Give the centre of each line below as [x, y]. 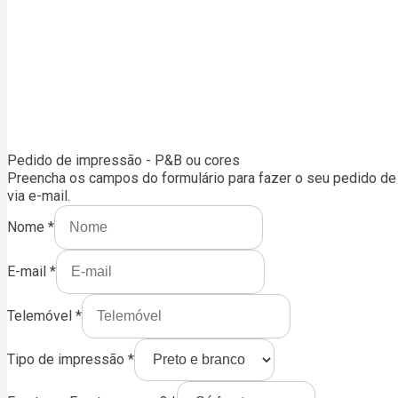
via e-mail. [39, 196]
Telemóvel [41, 316]
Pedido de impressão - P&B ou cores [123, 160]
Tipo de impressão [68, 359]
